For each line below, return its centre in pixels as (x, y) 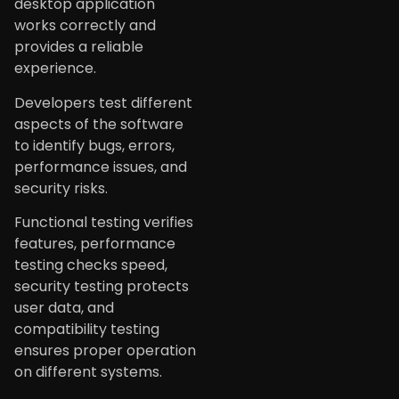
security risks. (61, 188)
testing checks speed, (91, 265)
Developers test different (103, 102)
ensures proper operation (105, 351)
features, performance (95, 244)
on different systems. (88, 372)
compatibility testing (87, 330)
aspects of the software (99, 124)
